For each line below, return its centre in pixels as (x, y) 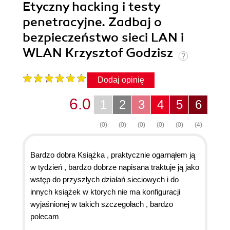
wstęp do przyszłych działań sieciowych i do (104, 180)
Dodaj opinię (121, 80)
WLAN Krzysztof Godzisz (99, 53)
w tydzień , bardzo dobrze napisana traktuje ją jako (115, 167)
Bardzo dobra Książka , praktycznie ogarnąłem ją (113, 155)
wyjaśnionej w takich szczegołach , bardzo (102, 204)
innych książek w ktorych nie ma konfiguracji (105, 192)
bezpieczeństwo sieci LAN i (103, 38)
